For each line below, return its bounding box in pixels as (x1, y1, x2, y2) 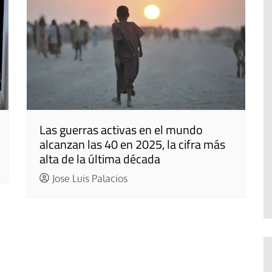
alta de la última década (39, 149, 160, 168)
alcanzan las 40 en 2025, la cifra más (39, 134, 225, 154)
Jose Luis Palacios (52, 172, 127, 185)
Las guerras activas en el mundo (39, 120, 203, 139)
